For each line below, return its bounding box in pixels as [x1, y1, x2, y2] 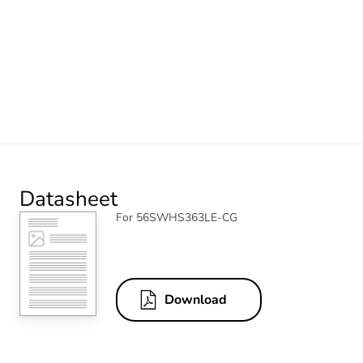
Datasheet [19, 184, 117, 213]
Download [164, 291, 227, 310]
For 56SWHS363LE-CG [116, 209, 237, 225]
